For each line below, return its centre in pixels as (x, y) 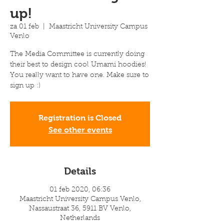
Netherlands (80, 218)
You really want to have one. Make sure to (79, 75)
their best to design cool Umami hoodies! (78, 65)
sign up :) (25, 86)
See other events (80, 130)
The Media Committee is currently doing (77, 54)
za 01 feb (24, 27)
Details (80, 171)
